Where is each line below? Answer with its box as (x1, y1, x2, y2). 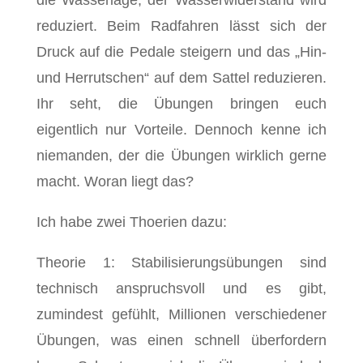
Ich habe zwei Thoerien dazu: (36, 214, 227, 230)
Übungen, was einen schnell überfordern (36, 332, 327, 348)
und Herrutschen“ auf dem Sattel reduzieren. (36, 70, 327, 86)
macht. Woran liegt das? (36, 173, 194, 190)
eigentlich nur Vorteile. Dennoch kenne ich (36, 122, 327, 138)
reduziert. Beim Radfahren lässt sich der (36, 18, 327, 34)
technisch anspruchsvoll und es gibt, (36, 280, 327, 297)
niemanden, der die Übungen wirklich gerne (36, 147, 327, 164)
